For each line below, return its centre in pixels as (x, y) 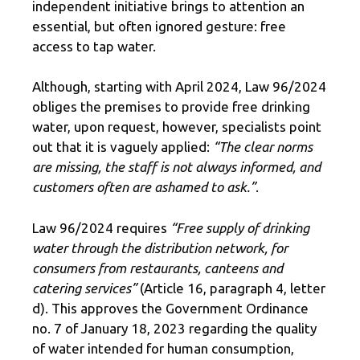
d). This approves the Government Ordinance (170, 308)
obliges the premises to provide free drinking (171, 107)
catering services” (84, 288)
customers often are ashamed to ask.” (144, 187)
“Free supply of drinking (240, 227)
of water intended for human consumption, (163, 348)
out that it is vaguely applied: (123, 147)
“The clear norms (263, 147)
